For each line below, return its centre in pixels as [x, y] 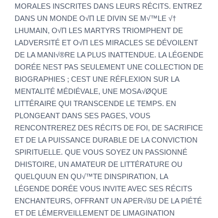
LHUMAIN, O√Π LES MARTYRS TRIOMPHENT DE [99, 31]
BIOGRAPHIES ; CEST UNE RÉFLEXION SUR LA [97, 79]
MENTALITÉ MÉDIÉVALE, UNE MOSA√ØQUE [91, 91]
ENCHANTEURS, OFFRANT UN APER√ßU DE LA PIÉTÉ [108, 201]
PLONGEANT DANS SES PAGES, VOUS [82, 116]
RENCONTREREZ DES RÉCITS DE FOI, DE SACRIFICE [109, 128]
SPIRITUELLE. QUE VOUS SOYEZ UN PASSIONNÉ [101, 152]
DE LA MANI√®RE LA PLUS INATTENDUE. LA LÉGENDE [109, 55]
